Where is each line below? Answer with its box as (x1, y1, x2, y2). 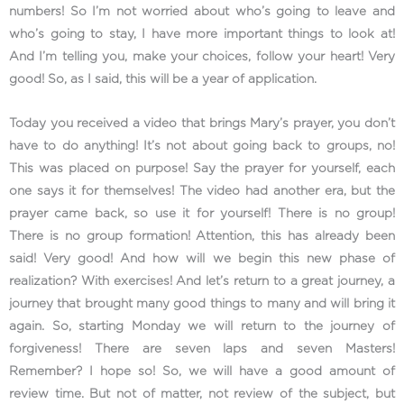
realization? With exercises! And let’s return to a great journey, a (9, 274, 395, 288)
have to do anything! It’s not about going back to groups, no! (9, 139, 395, 152)
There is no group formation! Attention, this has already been (9, 229, 395, 243)
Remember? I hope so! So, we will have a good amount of (9, 364, 395, 378)
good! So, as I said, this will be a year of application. (9, 72, 320, 86)
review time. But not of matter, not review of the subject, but (9, 387, 395, 400)
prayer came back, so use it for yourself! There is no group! (9, 207, 395, 220)
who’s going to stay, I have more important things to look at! (9, 27, 395, 41)
